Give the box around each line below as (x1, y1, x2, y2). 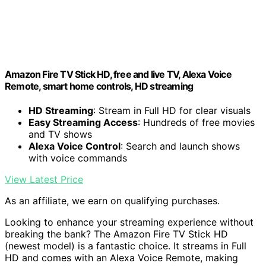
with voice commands (28, 152, 127, 164)
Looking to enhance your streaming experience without (5, 216, 254, 229)
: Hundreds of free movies (138, 116, 255, 129)
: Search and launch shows (121, 140, 240, 153)
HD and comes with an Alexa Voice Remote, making (5, 252, 238, 264)
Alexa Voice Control (28, 140, 121, 153)
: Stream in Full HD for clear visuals (93, 104, 251, 117)
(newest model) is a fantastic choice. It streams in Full (5, 240, 246, 252)
